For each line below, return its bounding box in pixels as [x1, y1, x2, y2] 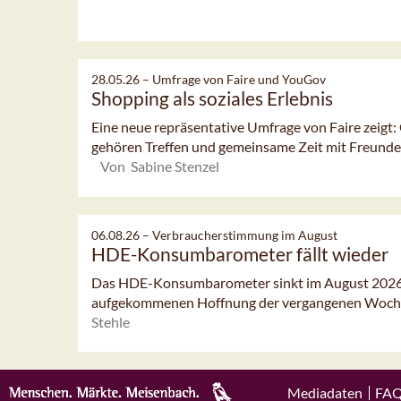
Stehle [91, 312, 130, 330]
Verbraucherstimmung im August [152, 226, 337, 243]
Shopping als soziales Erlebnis [91, 86, 333, 109]
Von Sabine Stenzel [100, 157, 219, 175]
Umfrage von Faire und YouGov [152, 71, 326, 87]
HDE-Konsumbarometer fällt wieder [91, 242, 388, 265]
